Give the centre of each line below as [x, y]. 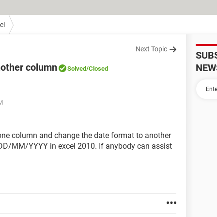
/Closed [97, 69]
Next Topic [151, 49]
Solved [77, 69]
